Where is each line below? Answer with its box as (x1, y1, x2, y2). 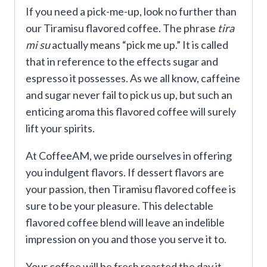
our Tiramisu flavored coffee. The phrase (26, 21, 218, 35)
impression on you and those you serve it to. (26, 232, 226, 246)
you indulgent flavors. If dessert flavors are (26, 166, 224, 179)
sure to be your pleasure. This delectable (26, 199, 213, 213)
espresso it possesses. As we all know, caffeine (26, 72, 240, 85)
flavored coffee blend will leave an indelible (26, 216, 225, 229)
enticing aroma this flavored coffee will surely (26, 105, 236, 119)
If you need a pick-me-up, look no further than (26, 5, 237, 18)
